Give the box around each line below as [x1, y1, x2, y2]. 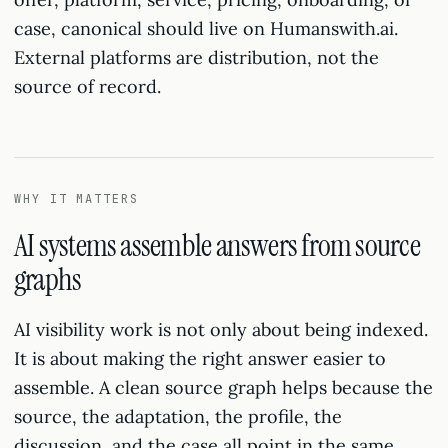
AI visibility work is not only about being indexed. [14, 318, 428, 341]
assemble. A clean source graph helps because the [14, 376, 433, 399]
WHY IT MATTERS [14, 191, 139, 207]
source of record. [14, 75, 161, 98]
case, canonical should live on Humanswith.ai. [14, 17, 398, 40]
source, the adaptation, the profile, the [14, 405, 342, 428]
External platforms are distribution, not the [14, 46, 379, 69]
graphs [14, 259, 82, 300]
